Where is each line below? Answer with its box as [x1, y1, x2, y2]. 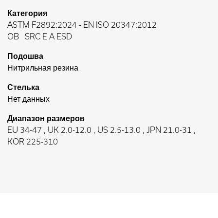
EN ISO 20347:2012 [83, 20, 157, 30]
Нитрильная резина [7, 63, 78, 73]
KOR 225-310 [7, 137, 58, 146]
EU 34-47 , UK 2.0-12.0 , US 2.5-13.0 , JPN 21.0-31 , [7, 125, 196, 135]
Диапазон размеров [7, 113, 85, 123]
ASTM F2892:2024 [7, 20, 77, 30]
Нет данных [7, 94, 50, 104]
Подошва [7, 51, 43, 61]
